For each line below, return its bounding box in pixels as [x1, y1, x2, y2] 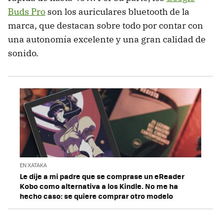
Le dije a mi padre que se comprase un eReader [20, 171, 184, 182]
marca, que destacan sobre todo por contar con [8, 19, 203, 31]
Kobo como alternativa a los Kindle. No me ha [20, 181, 178, 192]
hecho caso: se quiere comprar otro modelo [20, 190, 173, 202]
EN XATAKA [20, 161, 47, 169]
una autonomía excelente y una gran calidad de [8, 33, 206, 45]
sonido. [8, 47, 38, 59]
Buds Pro [8, 5, 45, 17]
